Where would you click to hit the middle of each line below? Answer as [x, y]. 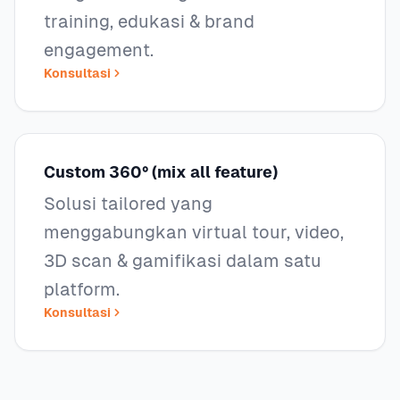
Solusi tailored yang [128, 204]
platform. [82, 289]
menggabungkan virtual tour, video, [194, 232]
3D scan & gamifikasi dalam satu [183, 261]
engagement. [99, 50]
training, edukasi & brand [149, 21]
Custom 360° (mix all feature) [161, 172]
